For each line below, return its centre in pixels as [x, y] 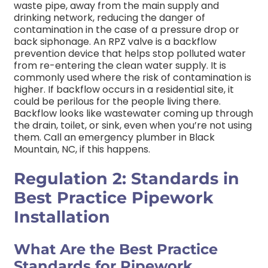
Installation [62, 217]
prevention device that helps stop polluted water [130, 54]
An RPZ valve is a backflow [155, 42]
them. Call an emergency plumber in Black [114, 138]
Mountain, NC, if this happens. [83, 150]
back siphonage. [52, 42]
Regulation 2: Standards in [127, 178]
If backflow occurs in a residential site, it [141, 90]
